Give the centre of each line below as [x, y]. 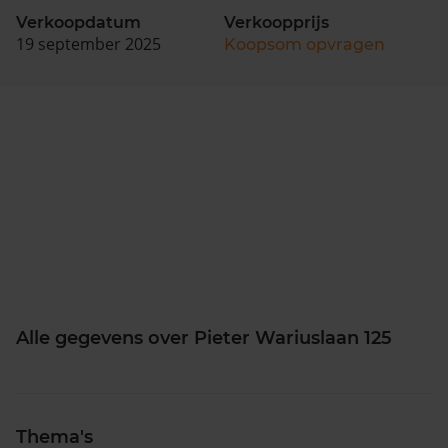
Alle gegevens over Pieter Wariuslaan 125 [204, 337]
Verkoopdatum [78, 22]
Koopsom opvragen [304, 44]
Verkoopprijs [276, 22]
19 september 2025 [88, 43]
